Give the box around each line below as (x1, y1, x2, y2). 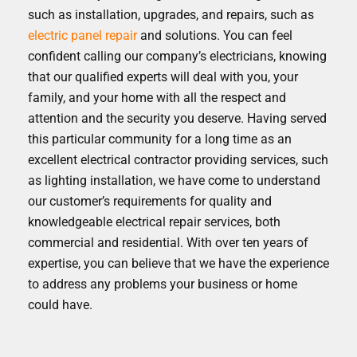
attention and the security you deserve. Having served (28, 110, 327, 126)
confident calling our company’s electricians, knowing (28, 48, 327, 64)
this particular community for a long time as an (28, 131, 292, 147)
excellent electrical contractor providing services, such (28, 151, 328, 167)
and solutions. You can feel (137, 27, 292, 43)
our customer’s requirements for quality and (28, 193, 272, 209)
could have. (28, 296, 92, 312)
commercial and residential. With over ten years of (28, 234, 308, 250)
